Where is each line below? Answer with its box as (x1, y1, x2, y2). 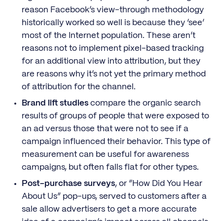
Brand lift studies (21, 99, 88, 107)
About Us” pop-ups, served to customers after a (21, 192, 207, 201)
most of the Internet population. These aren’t (21, 31, 195, 39)
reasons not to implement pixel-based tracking (21, 44, 204, 52)
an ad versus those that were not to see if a (21, 124, 188, 133)
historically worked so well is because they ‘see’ (21, 18, 204, 27)
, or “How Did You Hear (114, 180, 202, 188)
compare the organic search (88, 99, 201, 107)
